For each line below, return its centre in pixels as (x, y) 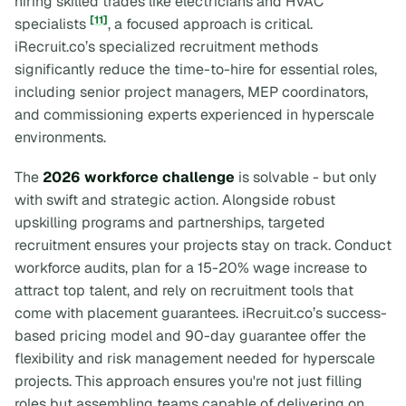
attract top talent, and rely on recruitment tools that (184, 290)
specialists (52, 24)
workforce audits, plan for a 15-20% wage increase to (191, 267)
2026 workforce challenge (139, 177)
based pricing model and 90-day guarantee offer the (190, 335)
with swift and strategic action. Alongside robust (175, 199)
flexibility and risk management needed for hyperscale (195, 358)
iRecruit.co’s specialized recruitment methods (166, 47)
